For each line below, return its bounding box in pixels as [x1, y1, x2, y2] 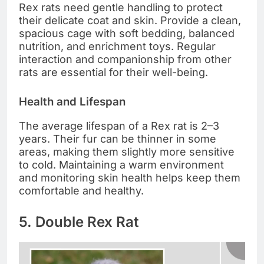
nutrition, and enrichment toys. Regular [19, 39, 216, 52]
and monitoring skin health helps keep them [19, 171, 240, 184]
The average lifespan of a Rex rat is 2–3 [19, 119, 219, 132]
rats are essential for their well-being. [19, 65, 208, 78]
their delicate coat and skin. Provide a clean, [19, 14, 241, 27]
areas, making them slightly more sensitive [19, 145, 235, 158]
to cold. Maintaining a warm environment [19, 158, 224, 171]
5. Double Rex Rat [19, 213, 138, 230]
